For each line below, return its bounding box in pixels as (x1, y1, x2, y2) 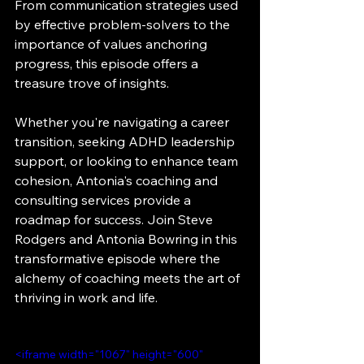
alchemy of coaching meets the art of (15, 269, 243, 286)
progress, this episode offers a (15, 54, 201, 71)
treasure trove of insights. (15, 74, 169, 91)
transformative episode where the (15, 249, 223, 266)
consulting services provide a (15, 191, 194, 208)
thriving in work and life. (15, 288, 158, 305)
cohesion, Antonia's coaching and (15, 171, 221, 188)
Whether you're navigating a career (15, 113, 232, 130)
